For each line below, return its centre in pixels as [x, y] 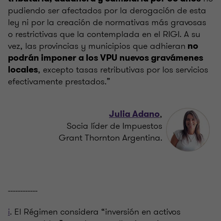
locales [23, 70]
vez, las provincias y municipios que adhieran [97, 46]
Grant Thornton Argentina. [110, 138]
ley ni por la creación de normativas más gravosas [107, 22]
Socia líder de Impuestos [114, 126]
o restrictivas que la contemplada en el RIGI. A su [104, 34]
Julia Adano [134, 114]
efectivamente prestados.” [59, 82]
